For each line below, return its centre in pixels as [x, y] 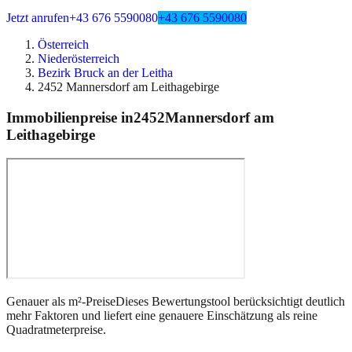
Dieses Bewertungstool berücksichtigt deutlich [230, 302]
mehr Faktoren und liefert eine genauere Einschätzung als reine [162, 316]
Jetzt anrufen [38, 18]
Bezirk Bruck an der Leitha [105, 73]
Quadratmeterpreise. [56, 330]
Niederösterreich [79, 59]
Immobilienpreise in [70, 117]
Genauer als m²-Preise [61, 302]
